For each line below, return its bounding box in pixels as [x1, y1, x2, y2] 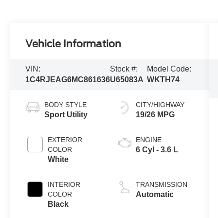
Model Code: [147, 65, 192, 73]
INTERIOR [48, 180, 81, 188]
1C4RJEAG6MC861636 [25, 75, 110, 84]
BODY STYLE [44, 100, 87, 109]
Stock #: [110, 65, 138, 73]
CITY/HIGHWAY [135, 100, 184, 109]
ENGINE [135, 135, 162, 144]
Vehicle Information [25, 38, 122, 50]
